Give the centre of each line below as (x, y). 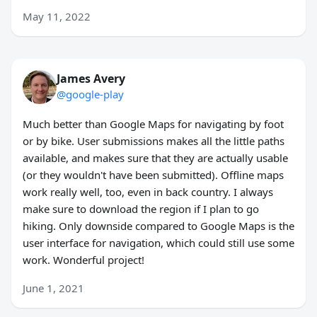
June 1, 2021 (53, 288)
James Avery (91, 79)
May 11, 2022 (57, 17)
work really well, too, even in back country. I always (148, 192)
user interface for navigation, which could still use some (158, 243)
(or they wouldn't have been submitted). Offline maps (153, 175)
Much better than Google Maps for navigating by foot (153, 124)
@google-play (90, 94)
